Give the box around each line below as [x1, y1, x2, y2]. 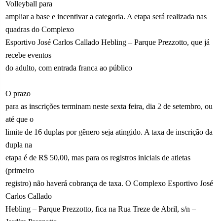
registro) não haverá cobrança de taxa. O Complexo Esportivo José [5, 179, 214, 187]
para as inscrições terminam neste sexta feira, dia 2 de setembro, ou [5, 102, 213, 110]
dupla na [5, 140, 33, 149]
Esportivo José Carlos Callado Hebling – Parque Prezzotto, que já [5, 37, 210, 46]
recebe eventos [5, 50, 52, 59]
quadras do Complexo [5, 25, 74, 34]
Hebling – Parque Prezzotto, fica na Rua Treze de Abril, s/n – [5, 204, 196, 213]
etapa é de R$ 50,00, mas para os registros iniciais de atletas [5, 153, 191, 162]
